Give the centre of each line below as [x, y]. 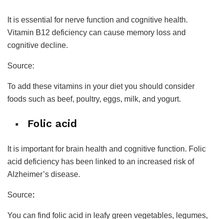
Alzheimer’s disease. [44, 174]
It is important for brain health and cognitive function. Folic [107, 149]
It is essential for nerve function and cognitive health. [98, 20]
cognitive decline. [38, 45]
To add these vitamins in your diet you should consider [101, 87]
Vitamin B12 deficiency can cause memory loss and [97, 33]
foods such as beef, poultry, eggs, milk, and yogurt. [94, 99]
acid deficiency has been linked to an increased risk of [101, 161]
